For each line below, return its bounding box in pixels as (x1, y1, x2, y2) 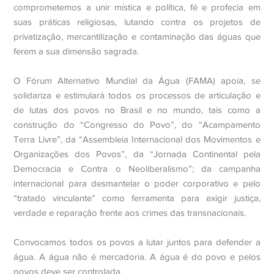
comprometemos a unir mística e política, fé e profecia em (13, 2, 261, 12)
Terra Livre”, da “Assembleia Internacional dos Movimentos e (13, 135, 261, 144)
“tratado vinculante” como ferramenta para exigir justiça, (13, 193, 261, 203)
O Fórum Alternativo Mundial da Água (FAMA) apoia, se (13, 76, 261, 86)
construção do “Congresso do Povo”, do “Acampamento (13, 120, 261, 130)
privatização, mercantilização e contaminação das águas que (13, 32, 261, 42)
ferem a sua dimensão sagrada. (13, 46, 139, 56)
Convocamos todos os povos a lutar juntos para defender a (13, 237, 261, 247)
